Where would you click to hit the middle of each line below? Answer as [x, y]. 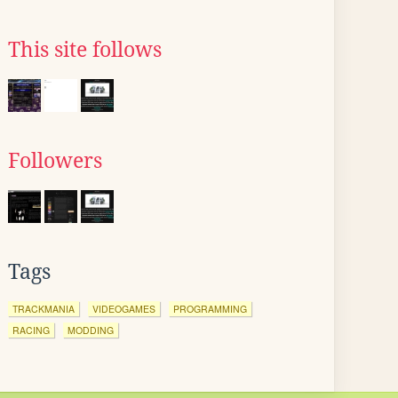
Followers [55, 161]
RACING [31, 330]
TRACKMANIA [44, 309]
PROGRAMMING [210, 309]
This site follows [85, 50]
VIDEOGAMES [124, 309]
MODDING [91, 330]
